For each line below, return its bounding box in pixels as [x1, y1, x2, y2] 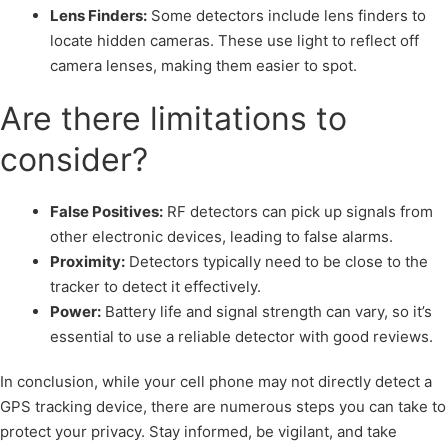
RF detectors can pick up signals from [163, 202, 433, 222]
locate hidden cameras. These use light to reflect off [50, 30, 419, 50]
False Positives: [50, 202, 163, 222]
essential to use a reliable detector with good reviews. [50, 327, 433, 347]
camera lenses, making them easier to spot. [50, 55, 357, 75]
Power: [50, 302, 101, 322]
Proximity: [50, 252, 125, 272]
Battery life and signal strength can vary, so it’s [101, 302, 432, 322]
